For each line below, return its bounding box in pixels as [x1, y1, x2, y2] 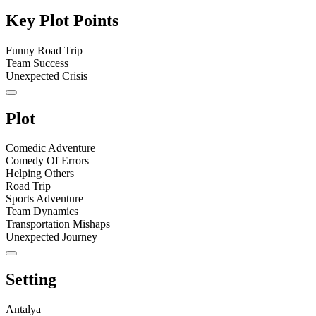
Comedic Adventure [6, 142, 95, 154]
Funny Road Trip [6, 44, 83, 56]
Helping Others [6, 167, 74, 180]
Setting [6, 270, 56, 289]
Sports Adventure [6, 193, 83, 205]
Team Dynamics [6, 205, 78, 218]
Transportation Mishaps [6, 218, 110, 231]
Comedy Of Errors [6, 154, 89, 167]
